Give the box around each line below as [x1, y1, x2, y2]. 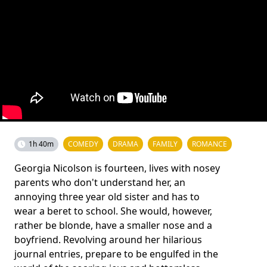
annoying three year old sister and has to [14, 190, 200, 203]
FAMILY [153, 138, 178, 149]
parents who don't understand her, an [14, 175, 185, 189]
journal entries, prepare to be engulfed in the [14, 247, 218, 260]
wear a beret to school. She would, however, [14, 204, 212, 218]
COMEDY [68, 138, 98, 149]
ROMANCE [192, 138, 227, 149]
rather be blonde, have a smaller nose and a [14, 218, 212, 232]
